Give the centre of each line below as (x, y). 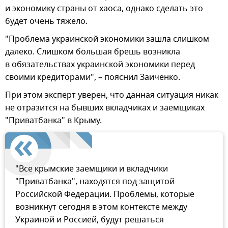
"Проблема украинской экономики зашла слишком (107, 39)
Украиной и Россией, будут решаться (90, 220)
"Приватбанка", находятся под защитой (95, 182)
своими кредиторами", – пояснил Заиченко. (93, 78)
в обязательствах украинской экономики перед (100, 65)
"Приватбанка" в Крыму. (53, 121)
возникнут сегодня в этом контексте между (101, 207)
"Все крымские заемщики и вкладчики (92, 169)
